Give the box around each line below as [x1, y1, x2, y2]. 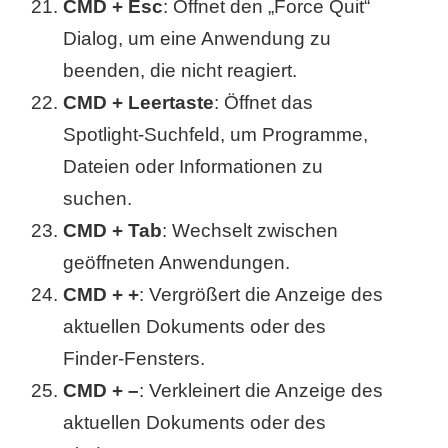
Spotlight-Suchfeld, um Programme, [63, 124, 369, 146]
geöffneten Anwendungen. [63, 252, 291, 274]
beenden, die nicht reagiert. [63, 60, 298, 82]
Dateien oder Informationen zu [63, 156, 324, 178]
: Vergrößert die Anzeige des [139, 284, 384, 306]
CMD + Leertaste [63, 92, 215, 114]
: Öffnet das [214, 92, 314, 114]
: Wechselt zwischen [162, 220, 339, 242]
